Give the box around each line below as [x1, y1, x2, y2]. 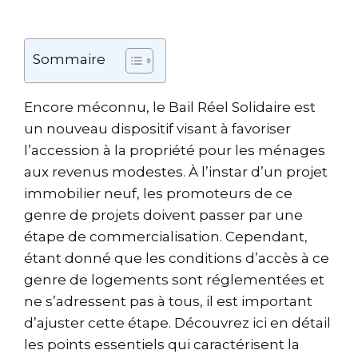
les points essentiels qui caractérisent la [24, 336, 300, 352]
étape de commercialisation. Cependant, [24, 229, 308, 245]
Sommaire [33, 50, 105, 67]
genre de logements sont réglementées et [24, 272, 324, 288]
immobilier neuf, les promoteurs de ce [24, 185, 292, 201]
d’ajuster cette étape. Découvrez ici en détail [24, 315, 331, 331]
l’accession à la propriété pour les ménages [24, 142, 325, 158]
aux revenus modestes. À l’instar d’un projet [24, 164, 328, 180]
